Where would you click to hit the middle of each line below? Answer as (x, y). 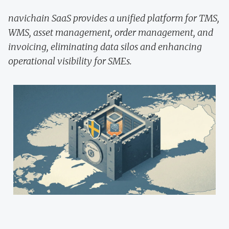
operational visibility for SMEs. (70, 61)
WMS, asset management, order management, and (111, 32)
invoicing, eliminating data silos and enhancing (105, 47)
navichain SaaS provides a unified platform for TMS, (114, 18)
